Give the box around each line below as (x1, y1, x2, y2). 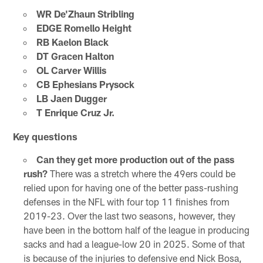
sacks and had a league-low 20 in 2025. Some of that (23, 238, 245, 249)
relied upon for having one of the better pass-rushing (23, 181, 238, 193)
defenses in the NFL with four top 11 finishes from (23, 195, 230, 207)
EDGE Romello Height (36, 22, 131, 33)
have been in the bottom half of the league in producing (23, 224, 249, 235)
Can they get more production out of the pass (36, 153, 234, 165)
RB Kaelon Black (36, 36, 109, 48)
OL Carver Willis (36, 64, 106, 76)
